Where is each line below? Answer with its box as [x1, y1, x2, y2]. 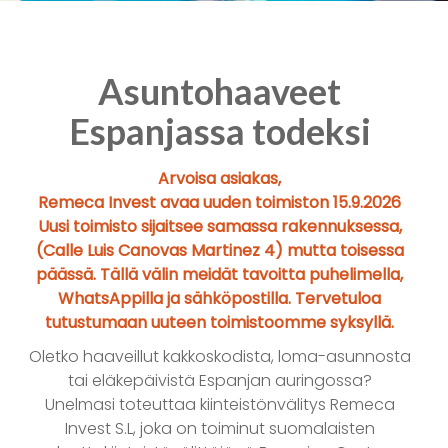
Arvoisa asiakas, [158, 167, 282, 191]
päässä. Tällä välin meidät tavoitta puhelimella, [36, 263, 404, 287]
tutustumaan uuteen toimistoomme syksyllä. [45, 311, 395, 335]
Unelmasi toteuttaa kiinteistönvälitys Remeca [44, 393, 395, 417]
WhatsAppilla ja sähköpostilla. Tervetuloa [58, 287, 382, 311]
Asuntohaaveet [98, 69, 342, 114]
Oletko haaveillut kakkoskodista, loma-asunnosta [28, 345, 411, 369]
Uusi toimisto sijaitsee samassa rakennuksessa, [37, 215, 402, 239]
